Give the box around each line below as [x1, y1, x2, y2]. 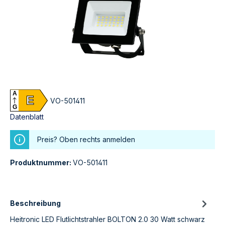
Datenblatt [10, 113, 44, 122]
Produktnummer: [10, 158, 73, 167]
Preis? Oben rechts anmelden [37, 135, 135, 144]
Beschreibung [10, 199, 61, 208]
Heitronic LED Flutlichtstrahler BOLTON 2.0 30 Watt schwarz [10, 215, 205, 224]
